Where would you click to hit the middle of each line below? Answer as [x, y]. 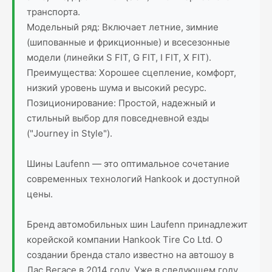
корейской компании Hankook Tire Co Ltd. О [124, 240]
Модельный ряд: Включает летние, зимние [123, 27]
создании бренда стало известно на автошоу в [130, 255]
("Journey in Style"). [70, 133]
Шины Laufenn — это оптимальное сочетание [128, 164]
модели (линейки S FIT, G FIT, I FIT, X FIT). [119, 57]
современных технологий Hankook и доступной [133, 179]
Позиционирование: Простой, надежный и [121, 103]
